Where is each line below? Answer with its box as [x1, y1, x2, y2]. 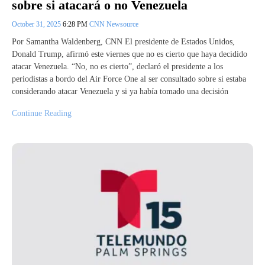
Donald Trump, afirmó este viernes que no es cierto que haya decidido [12, 49, 247, 59]
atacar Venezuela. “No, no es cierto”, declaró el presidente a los [12, 62, 223, 71]
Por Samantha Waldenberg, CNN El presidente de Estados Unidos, [12, 37, 235, 46]
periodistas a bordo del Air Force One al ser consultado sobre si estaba [12, 74, 246, 83]
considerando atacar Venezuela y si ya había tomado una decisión [12, 86, 228, 96]
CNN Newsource [89, 20, 138, 28]
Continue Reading [12, 108, 72, 118]
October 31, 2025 [12, 20, 63, 28]
